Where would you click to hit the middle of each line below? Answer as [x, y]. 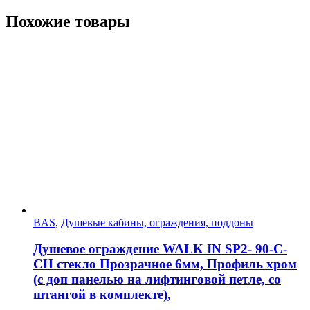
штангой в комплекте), [102, 295]
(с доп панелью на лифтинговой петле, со [157, 280]
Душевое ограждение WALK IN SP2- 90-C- [160, 249]
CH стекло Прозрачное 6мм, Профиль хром [165, 264]
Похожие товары [68, 21]
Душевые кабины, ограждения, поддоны [157, 222]
